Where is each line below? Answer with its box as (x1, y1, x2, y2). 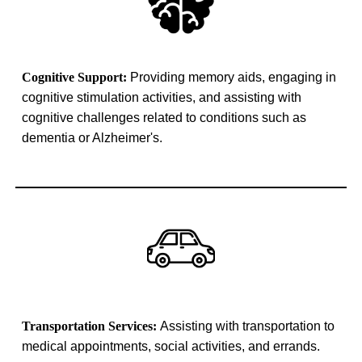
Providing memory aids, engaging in (130, 69, 337, 84)
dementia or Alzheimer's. (22, 130, 163, 145)
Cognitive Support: (22, 69, 131, 84)
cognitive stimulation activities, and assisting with (22, 90, 302, 104)
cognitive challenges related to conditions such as (22, 110, 307, 124)
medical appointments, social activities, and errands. (22, 339, 321, 354)
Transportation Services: (22, 319, 161, 334)
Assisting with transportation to (160, 319, 335, 334)
